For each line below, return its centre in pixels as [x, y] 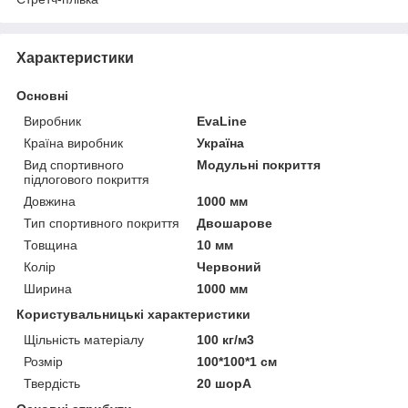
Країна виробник [73, 143]
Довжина [50, 202]
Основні [42, 96]
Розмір [43, 362]
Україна [221, 143]
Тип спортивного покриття [102, 224]
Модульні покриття [259, 165]
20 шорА [224, 384]
